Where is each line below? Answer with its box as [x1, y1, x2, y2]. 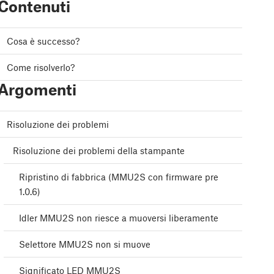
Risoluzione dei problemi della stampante [13, 145, 185, 157]
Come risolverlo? [7, 62, 75, 73]
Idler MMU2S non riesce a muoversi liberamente [19, 212, 218, 224]
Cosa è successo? [7, 35, 80, 47]
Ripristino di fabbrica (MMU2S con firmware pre [19, 171, 218, 183]
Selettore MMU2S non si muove [19, 239, 150, 250]
